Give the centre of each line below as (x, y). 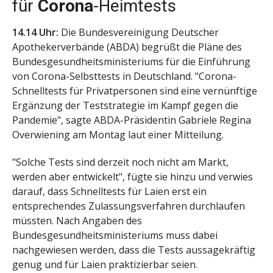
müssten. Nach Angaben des (77, 220)
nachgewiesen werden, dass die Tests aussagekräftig (134, 250)
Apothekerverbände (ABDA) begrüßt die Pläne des (127, 47)
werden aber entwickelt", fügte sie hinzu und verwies (133, 176)
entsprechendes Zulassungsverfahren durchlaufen (129, 206)
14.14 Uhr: (35, 32)
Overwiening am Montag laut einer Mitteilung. (118, 134)
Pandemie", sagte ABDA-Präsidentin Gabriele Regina (132, 120)
